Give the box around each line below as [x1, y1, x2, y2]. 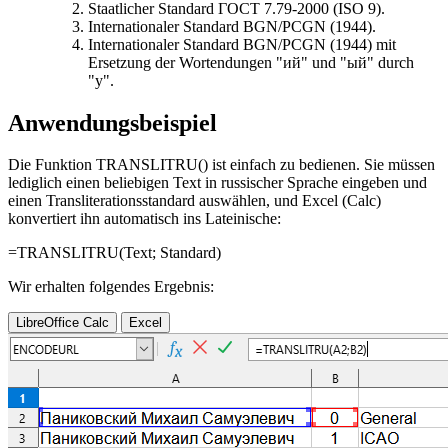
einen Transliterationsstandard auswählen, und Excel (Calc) [8, 192, 381, 210]
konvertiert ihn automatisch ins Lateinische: [8, 210, 281, 228]
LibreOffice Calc [16, 315, 109, 331]
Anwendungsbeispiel [8, 109, 217, 136]
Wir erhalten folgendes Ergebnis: [8, 278, 214, 296]
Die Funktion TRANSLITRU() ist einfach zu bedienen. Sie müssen [8, 156, 435, 174]
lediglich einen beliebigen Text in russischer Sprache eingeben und [8, 174, 427, 192]
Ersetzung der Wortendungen [88, 53, 276, 71]
